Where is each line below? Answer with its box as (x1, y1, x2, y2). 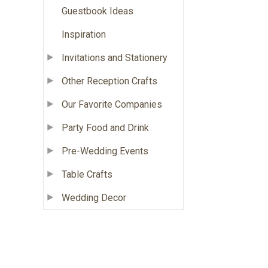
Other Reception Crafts (62, 75, 157, 87)
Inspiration (62, 28, 106, 40)
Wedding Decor (62, 191, 126, 203)
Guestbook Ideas (62, 5, 133, 17)
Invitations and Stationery (62, 51, 167, 63)
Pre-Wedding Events (62, 145, 148, 157)
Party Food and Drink (62, 121, 149, 133)
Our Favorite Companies (62, 98, 162, 110)
